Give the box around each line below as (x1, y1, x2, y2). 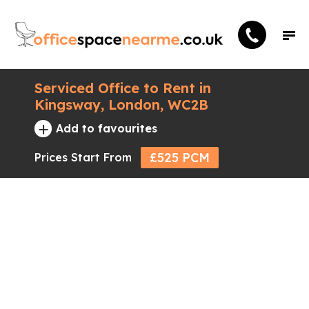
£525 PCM (150, 150, 210, 166)
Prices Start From (34, 150, 132, 164)
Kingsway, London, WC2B (34, 96, 208, 113)
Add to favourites (56, 121, 157, 135)
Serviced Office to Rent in (34, 79, 211, 97)
